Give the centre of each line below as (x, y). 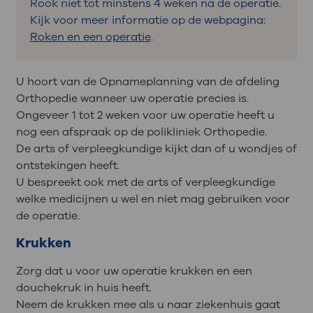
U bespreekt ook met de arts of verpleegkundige (145, 182)
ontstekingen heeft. (67, 165)
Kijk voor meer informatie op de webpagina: (147, 20)
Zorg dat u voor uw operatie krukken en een (134, 271)
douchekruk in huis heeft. (83, 288)
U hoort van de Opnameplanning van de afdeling (147, 81)
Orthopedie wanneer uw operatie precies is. (132, 98)
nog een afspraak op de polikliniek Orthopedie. (141, 132)
